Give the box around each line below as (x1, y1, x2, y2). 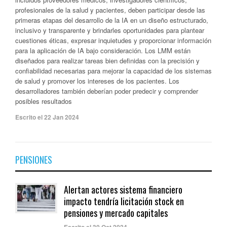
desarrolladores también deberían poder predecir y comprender (15, 86, 198, 96)
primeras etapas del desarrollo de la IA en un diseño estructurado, (15, 15, 208, 25)
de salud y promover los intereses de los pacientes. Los (15, 75, 179, 86)
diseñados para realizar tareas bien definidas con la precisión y (15, 55, 200, 65)
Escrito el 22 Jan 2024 (15, 112, 79, 122)
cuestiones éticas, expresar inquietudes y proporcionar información (15, 35, 211, 45)
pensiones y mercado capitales (64, 206, 168, 219)
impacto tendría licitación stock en (64, 194, 184, 208)
